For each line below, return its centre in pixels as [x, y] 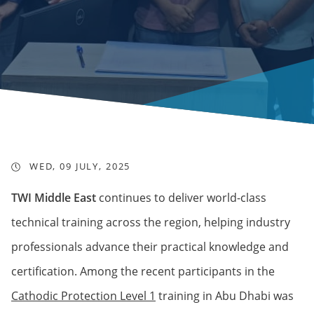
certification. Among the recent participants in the [143, 271]
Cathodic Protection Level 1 [83, 296]
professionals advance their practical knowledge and [150, 247]
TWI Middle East [54, 198]
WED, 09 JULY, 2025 [78, 166]
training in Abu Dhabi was [225, 296]
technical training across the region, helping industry [151, 222]
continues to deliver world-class [181, 198]
